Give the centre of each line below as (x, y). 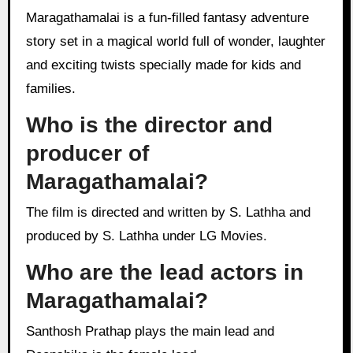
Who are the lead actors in (164, 273)
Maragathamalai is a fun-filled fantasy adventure (31, 18)
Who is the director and (149, 124)
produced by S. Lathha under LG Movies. (146, 236)
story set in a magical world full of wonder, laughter (175, 42)
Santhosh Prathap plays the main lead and (30, 332)
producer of (87, 153)
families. (50, 89)
